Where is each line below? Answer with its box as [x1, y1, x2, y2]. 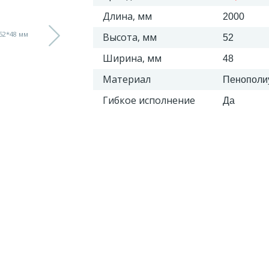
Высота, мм [102, 31, 157, 44]
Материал [102, 73, 151, 86]
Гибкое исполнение [102, 94, 195, 107]
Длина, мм [102, 10, 152, 23]
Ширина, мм [102, 52, 162, 65]
